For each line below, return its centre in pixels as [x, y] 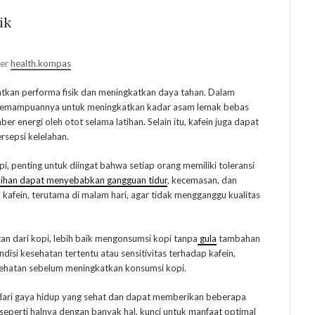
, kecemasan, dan [202, 180]
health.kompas [41, 64]
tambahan [238, 239]
